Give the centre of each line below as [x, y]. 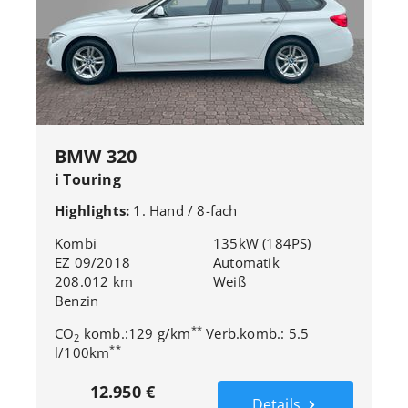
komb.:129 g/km [135, 333]
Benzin [77, 301]
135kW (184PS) [262, 243]
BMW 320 [96, 156]
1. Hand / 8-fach [185, 210]
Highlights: [94, 210]
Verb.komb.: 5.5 [256, 333]
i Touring [88, 179]
